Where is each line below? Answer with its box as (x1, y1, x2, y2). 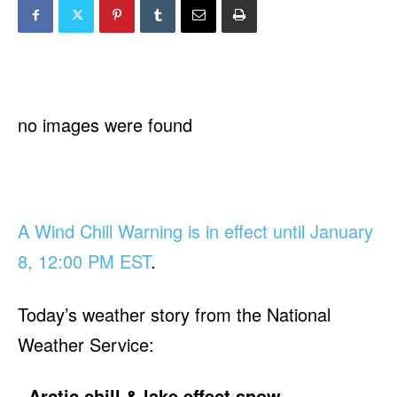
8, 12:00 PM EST (18, 248, 151, 275)
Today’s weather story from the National (18, 301, 331, 328)
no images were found (18, 112, 192, 138)
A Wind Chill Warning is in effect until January (18, 218, 373, 245)
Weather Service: (18, 331, 154, 358)
